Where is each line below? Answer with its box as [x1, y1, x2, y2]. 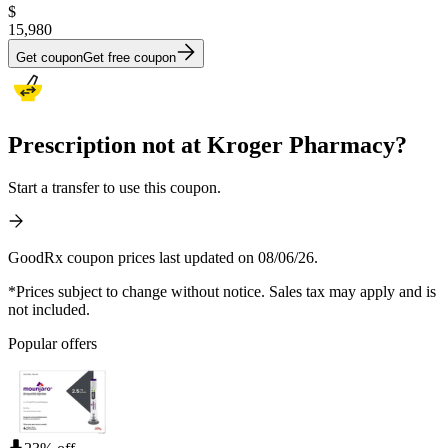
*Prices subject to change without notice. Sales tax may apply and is [8, 282, 436, 300]
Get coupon [16, 49, 83, 65]
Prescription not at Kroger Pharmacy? [8, 131, 407, 158]
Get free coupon [83, 49, 176, 65]
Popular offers [8, 334, 97, 352]
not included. [8, 300, 90, 318]
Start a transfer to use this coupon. [8, 178, 221, 196]
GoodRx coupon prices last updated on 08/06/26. [8, 248, 318, 266]
